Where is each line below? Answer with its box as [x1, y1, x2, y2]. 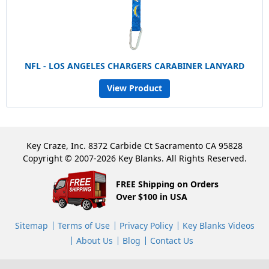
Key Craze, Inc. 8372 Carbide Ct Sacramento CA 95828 [26, 139, 243, 151]
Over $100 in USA [115, 191, 187, 203]
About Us [76, 234, 113, 246]
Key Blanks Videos [182, 219, 255, 231]
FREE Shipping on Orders [115, 178, 219, 190]
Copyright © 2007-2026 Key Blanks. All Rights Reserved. [22, 152, 247, 164]
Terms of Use [57, 219, 110, 231]
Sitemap [14, 219, 48, 231]
